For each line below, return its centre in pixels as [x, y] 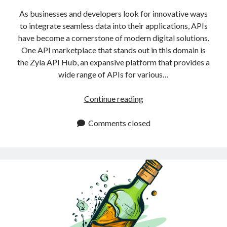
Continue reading [113, 98]
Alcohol [156, 110]
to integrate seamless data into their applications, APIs [113, 25]
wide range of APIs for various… [113, 74]
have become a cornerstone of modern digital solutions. [113, 37]
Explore [156, 159]
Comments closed [119, 123]
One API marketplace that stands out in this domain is [113, 50]
